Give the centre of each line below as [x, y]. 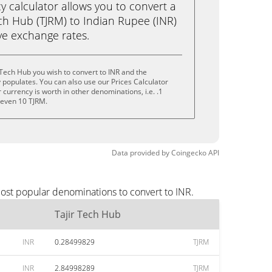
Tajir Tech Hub [88, 214]
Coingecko [189, 153]
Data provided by [141, 153]
